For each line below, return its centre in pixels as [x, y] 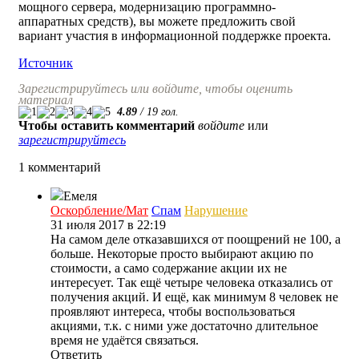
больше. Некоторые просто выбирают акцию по [182, 254]
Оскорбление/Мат [99, 210]
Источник [46, 63]
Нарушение [216, 210]
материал [46, 100]
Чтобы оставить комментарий [107, 125]
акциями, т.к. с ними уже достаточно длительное [184, 326]
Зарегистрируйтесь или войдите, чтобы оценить [155, 89]
